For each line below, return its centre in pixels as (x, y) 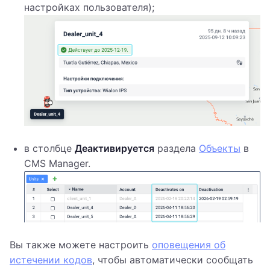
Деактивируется (115, 149)
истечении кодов (51, 259)
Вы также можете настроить (81, 244)
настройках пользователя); (89, 8)
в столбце (49, 149)
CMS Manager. (57, 164)
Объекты (220, 149)
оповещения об (189, 244)
